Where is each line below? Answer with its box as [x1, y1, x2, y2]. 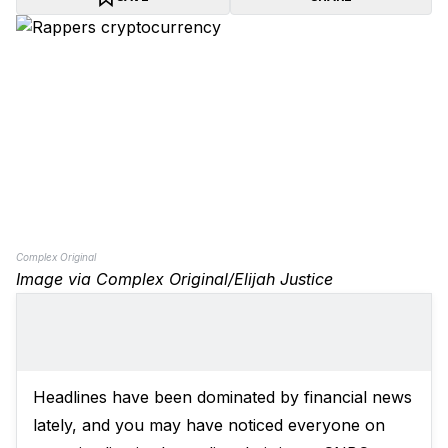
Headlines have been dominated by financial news [33, 387, 412, 407]
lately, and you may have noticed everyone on [33, 415, 385, 435]
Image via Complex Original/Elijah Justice [16, 269, 333, 289]
